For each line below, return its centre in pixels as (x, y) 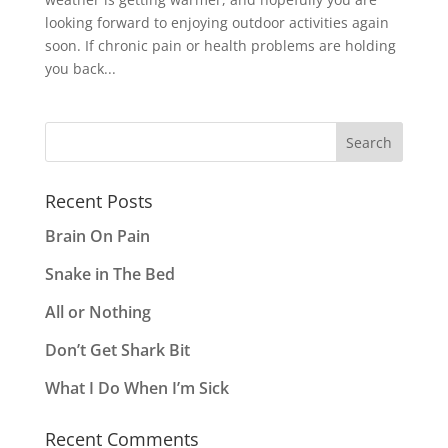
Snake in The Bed (109, 274)
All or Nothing (97, 312)
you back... (80, 68)
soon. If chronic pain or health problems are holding (220, 45)
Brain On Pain (97, 236)
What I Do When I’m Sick (136, 388)
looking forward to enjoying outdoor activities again (216, 22)
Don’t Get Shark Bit (117, 350)
